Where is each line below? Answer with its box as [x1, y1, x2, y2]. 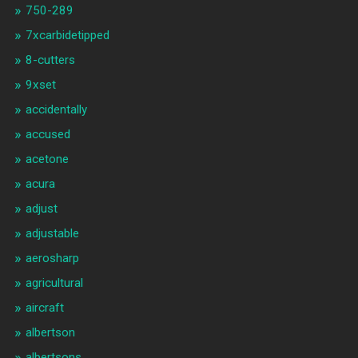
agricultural [25, 276, 83, 291]
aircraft [25, 300, 64, 316]
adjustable [25, 226, 79, 241]
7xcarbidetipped [25, 28, 109, 43]
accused [25, 127, 70, 142]
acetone [25, 152, 69, 167]
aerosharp [25, 251, 79, 266]
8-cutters [25, 53, 75, 68]
